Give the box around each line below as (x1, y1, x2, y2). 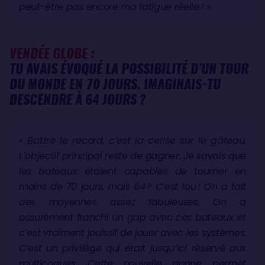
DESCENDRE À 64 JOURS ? (9, 90, 146, 108)
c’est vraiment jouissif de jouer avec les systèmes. (19, 225, 246, 240)
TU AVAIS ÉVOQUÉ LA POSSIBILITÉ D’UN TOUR (9, 59, 248, 77)
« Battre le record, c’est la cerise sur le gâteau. (19, 133, 246, 147)
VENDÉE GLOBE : (9, 44, 95, 62)
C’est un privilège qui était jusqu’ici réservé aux (19, 241, 246, 255)
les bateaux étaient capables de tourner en (19, 164, 246, 178)
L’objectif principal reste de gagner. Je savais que (19, 148, 246, 163)
